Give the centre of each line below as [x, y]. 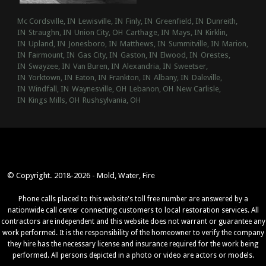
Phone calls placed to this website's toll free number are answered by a [133, 199]
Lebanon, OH [151, 89]
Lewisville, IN [100, 21]
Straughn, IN [50, 33]
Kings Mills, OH [54, 100]
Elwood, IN [179, 55]
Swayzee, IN [49, 66]
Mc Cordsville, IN [46, 21]
